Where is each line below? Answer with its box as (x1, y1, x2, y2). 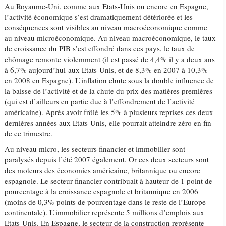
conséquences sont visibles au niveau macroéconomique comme (5, 22, 208, 32)
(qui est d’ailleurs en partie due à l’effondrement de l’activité (5, 96, 195, 106)
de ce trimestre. (5, 128, 53, 138)
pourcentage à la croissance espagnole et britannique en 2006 (5, 186, 199, 196)
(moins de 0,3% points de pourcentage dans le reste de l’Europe (5, 197, 206, 207)
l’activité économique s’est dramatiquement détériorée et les (5, 12, 193, 22)
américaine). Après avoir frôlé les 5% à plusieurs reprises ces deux (5, 107, 214, 117)
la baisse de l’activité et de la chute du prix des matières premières (5, 86, 213, 96)
